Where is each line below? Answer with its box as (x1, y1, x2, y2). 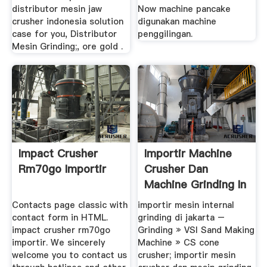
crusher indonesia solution (11, 15, 123, 28)
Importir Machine (144, 145, 232, 161)
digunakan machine (138, 15, 217, 28)
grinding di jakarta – (138, 212, 225, 224)
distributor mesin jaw (11, 3, 102, 15)
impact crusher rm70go (11, 224, 110, 237)
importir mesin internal (138, 199, 235, 212)
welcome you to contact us (11, 249, 127, 262)
